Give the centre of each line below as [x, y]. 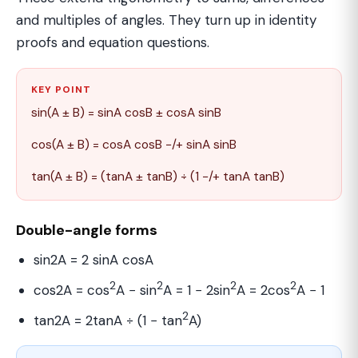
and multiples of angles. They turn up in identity [166, 20]
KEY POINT [61, 90]
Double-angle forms [87, 231]
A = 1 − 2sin [197, 290]
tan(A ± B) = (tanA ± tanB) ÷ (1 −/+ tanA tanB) [158, 177]
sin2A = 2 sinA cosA [93, 260]
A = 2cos [263, 290]
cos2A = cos [72, 290]
